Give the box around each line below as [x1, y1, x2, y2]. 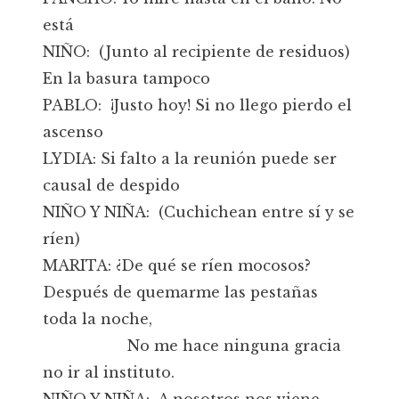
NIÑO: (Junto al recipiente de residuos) [43, 43, 354, 61]
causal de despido [43, 176, 180, 194]
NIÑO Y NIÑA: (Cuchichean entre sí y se [43, 203, 354, 221]
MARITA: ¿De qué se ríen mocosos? [43, 256, 315, 274]
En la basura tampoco [43, 69, 210, 87]
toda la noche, [43, 310, 152, 328]
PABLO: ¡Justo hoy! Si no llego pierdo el [43, 96, 352, 114]
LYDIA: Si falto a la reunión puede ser [43, 150, 337, 167]
